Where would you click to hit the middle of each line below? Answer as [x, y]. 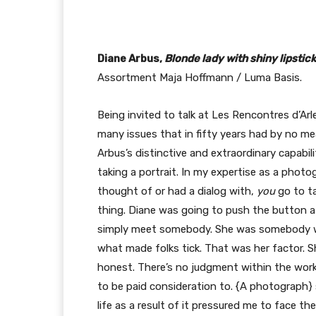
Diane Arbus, [131, 59]
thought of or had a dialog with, [177, 191]
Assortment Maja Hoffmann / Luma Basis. [200, 78]
